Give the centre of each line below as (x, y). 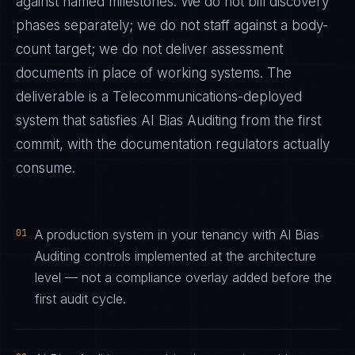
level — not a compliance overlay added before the (183, 277)
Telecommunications (175, 97)
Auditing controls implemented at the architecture (176, 256)
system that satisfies (78, 120)
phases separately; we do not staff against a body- (172, 25)
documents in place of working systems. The (154, 73)
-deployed (270, 97)
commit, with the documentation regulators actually (173, 144)
